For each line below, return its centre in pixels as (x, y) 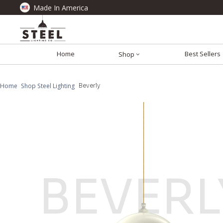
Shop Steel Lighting (48, 86)
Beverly (89, 85)
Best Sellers (202, 54)
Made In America (60, 7)
